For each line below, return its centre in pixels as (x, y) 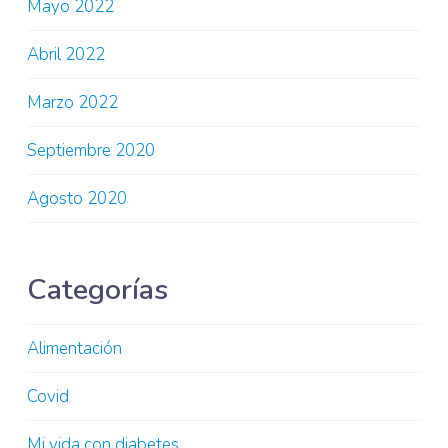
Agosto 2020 (76, 198)
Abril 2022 (65, 54)
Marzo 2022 (72, 102)
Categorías (97, 290)
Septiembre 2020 (90, 150)
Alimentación (74, 348)
